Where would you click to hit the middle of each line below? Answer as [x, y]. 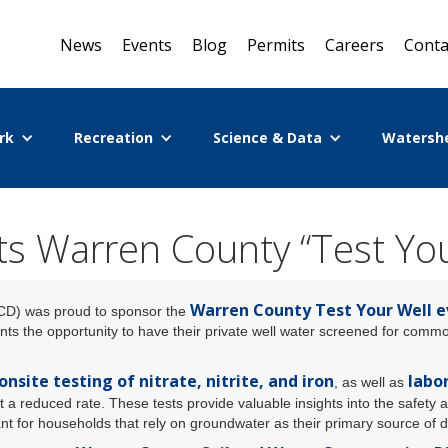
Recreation [113, 137]
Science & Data [267, 137]
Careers [354, 45]
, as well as [371, 382]
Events [147, 45]
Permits [276, 45]
